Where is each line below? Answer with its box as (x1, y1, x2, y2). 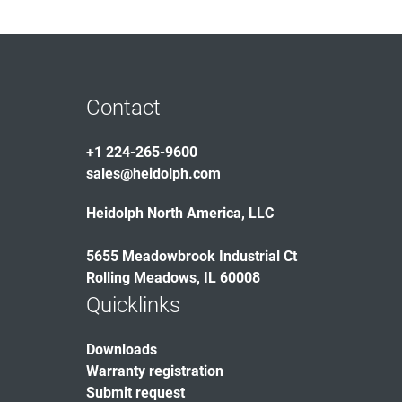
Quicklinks (86, 293, 180, 318)
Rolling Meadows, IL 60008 (86, 269, 260, 286)
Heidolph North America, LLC (86, 205, 274, 222)
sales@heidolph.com (86, 165, 221, 182)
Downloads (86, 341, 157, 358)
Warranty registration (86, 363, 223, 380)
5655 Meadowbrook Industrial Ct (86, 248, 297, 265)
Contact (86, 95, 161, 120)
